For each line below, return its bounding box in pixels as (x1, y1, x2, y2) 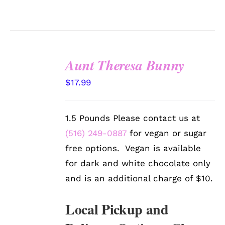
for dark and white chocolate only (65, 158, 211, 169)
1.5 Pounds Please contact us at (65, 113, 200, 124)
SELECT (20, 70, 48, 78)
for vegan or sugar (127, 128, 207, 139)
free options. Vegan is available (65, 143, 201, 154)
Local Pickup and (65, 199, 169, 220)
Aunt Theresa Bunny (65, 55, 185, 75)
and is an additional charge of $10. (65, 173, 213, 184)
